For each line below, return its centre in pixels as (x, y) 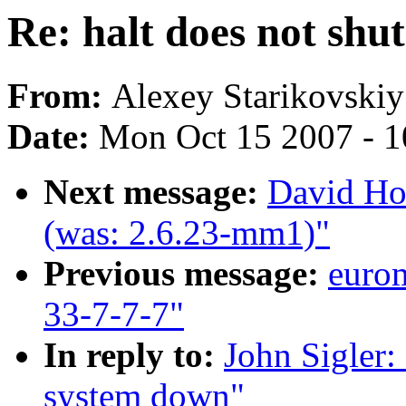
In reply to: (134, 355)
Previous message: (186, 274)
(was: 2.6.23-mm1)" (187, 233)
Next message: (155, 192)
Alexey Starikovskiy (258, 96)
